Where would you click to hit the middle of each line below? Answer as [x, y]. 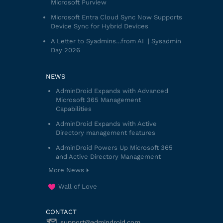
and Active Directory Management [108, 157]
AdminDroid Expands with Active [106, 124]
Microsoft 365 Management [98, 100]
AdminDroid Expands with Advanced [112, 91]
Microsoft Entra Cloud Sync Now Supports [116, 17]
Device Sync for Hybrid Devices [99, 26]
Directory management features [105, 133]
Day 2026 [65, 50]
